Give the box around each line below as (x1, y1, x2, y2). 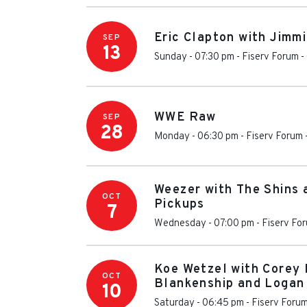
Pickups (154, 196, 205, 212)
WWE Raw (154, 110, 217, 125)
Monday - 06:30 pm (154, 130, 238, 143)
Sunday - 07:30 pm (154, 51, 234, 64)
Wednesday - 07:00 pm (154, 217, 254, 230)
